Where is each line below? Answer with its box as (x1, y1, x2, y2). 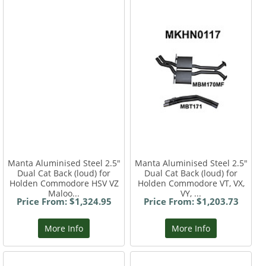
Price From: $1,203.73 (143, 195, 239, 208)
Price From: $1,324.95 (16, 195, 112, 208)
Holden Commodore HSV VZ (9, 178, 119, 189)
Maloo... (48, 188, 80, 199)
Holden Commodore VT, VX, (137, 178, 245, 189)
